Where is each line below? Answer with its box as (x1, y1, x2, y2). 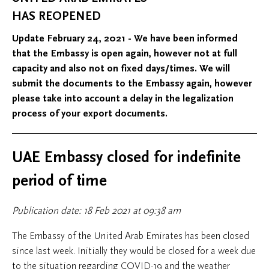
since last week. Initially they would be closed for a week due (12, 245, 256, 256)
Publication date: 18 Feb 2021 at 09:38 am (12, 205, 181, 216)
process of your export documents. (12, 107, 168, 119)
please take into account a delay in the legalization (12, 92, 234, 104)
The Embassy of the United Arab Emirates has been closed (12, 230, 249, 241)
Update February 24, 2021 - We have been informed (12, 32, 238, 44)
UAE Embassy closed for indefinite (12, 149, 241, 166)
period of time (12, 172, 107, 190)
